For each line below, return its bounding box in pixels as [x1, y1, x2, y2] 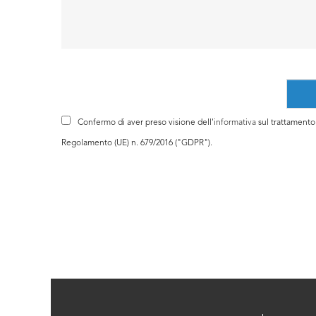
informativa [214, 118, 256, 127]
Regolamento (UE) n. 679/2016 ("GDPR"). [61, 138, 212, 147]
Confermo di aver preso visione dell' [78, 118, 214, 127]
